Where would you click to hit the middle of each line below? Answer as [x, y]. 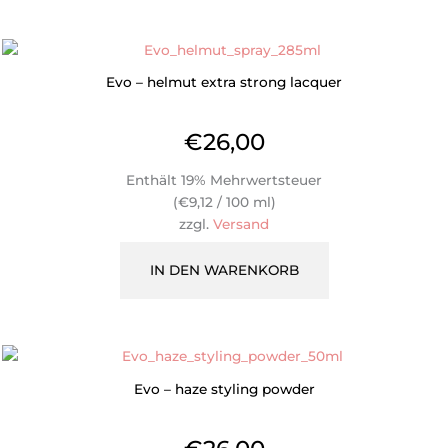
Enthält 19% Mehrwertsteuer [224, 179]
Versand [241, 223]
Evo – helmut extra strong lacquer [224, 82]
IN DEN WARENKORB [224, 269]
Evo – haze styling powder [224, 389]
